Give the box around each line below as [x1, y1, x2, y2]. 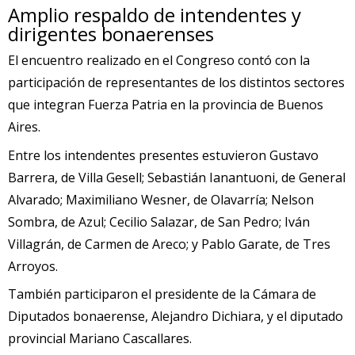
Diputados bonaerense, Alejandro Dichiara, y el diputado [8, 307, 343, 325]
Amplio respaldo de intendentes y [8, 2, 301, 29]
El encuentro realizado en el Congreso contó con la [8, 52, 310, 70]
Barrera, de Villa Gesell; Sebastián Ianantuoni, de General [8, 168, 345, 186]
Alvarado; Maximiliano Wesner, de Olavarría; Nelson [8, 190, 314, 208]
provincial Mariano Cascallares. [8, 329, 192, 347]
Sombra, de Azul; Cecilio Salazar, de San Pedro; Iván [8, 212, 310, 231]
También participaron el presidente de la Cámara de [8, 284, 316, 303]
